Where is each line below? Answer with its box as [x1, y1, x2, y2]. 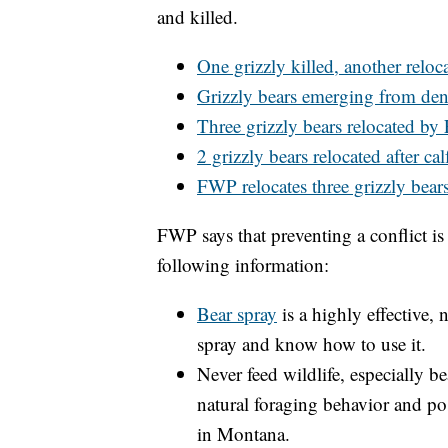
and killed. [157, 3, 238, 29]
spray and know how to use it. [197, 330, 426, 356]
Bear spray [197, 300, 277, 326]
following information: [157, 251, 329, 277]
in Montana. [197, 420, 290, 446]
